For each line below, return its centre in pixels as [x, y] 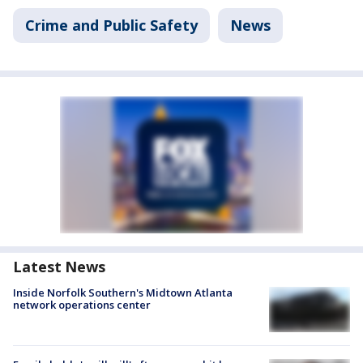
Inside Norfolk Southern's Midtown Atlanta [123, 293]
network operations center [82, 305]
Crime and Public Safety [111, 26]
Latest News [59, 267]
